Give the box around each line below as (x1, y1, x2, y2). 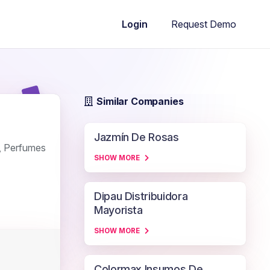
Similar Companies (96, 95, 184, 107)
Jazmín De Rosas (94, 131, 179, 143)
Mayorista (94, 204, 143, 216)
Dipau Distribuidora (94, 190, 188, 202)
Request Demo (171, 17, 236, 30)
